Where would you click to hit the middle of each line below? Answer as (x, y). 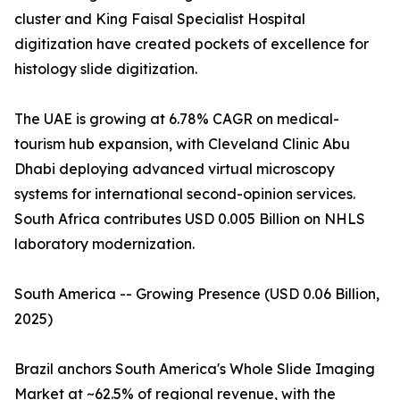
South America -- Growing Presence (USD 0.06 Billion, (197, 294)
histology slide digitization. (106, 69)
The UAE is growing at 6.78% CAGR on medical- (177, 119)
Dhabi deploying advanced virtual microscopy (175, 169)
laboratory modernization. (104, 244)
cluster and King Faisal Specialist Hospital (160, 19)
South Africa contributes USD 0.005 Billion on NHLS (190, 219)
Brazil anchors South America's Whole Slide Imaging (195, 369)
